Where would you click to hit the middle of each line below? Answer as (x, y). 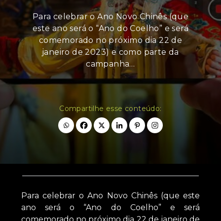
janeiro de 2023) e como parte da (110, 52)
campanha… (110, 64)
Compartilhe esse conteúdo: (110, 109)
